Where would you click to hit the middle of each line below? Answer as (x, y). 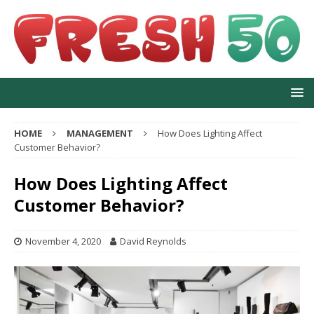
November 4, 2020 (63, 241)
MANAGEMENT (100, 134)
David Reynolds (153, 241)
